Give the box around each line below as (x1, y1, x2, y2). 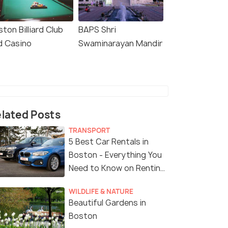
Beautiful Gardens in (69, 197, 146, 209)
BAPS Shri (78, 24, 116, 36)
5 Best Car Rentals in (69, 136, 149, 148)
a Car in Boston (69, 176, 128, 187)
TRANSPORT (69, 126, 110, 135)
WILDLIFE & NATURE (69, 187, 133, 196)
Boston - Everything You (69, 150, 162, 161)
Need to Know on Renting (69, 163, 165, 174)
